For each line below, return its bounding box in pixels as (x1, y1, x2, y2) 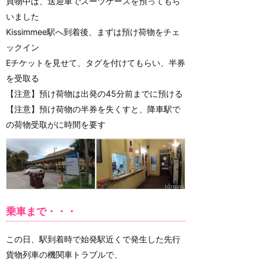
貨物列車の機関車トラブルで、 (6, 249, 122, 259)
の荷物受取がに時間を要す (6, 119, 106, 129)
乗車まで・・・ (6, 205, 77, 217)
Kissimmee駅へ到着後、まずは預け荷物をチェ (6, 26, 180, 37)
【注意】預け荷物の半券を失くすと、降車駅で (6, 103, 180, 114)
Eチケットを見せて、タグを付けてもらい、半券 (6, 57, 185, 68)
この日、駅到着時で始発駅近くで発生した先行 (6, 233, 180, 244)
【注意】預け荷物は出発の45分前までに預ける (6, 88, 183, 99)
